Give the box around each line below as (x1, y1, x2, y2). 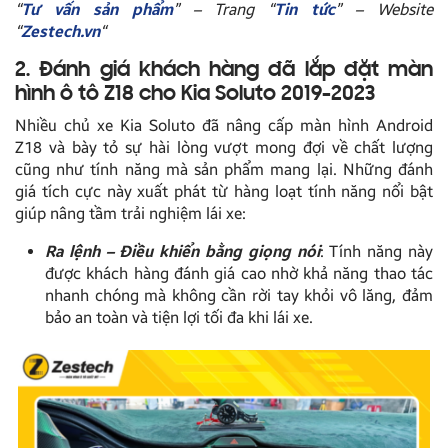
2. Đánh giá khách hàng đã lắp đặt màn (15, 60, 433, 83)
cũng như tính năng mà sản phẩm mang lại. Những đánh (15, 160, 433, 180)
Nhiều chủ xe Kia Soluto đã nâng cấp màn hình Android (15, 116, 433, 136)
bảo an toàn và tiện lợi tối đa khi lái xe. (45, 308, 313, 328)
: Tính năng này (319, 242, 434, 262)
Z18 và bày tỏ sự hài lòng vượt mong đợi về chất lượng (15, 138, 433, 158)
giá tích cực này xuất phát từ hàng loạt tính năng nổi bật (15, 182, 433, 202)
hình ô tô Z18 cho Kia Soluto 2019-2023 (15, 84, 375, 107)
